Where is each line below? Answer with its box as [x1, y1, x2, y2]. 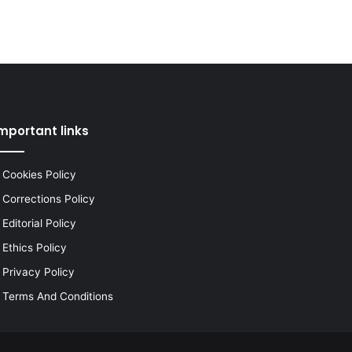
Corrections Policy [2, 192, 95, 206]
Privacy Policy [2, 266, 75, 279]
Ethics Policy [2, 241, 67, 255]
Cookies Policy [2, 168, 76, 181]
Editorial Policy [2, 217, 76, 230]
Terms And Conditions [2, 290, 113, 303]
